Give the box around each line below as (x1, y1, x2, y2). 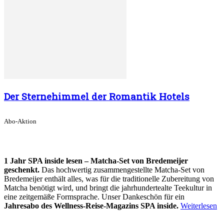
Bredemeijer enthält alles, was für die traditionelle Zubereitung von (4, 174, 214, 183)
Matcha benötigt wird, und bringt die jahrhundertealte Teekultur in (4, 183, 212, 192)
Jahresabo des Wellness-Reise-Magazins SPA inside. (4, 201, 180, 210)
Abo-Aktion (4, 117, 36, 125)
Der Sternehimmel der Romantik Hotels (4, 90, 189, 103)
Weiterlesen (180, 201, 217, 210)
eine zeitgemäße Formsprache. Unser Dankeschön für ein (4, 192, 184, 201)
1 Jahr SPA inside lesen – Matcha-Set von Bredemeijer (4, 156, 188, 165)
